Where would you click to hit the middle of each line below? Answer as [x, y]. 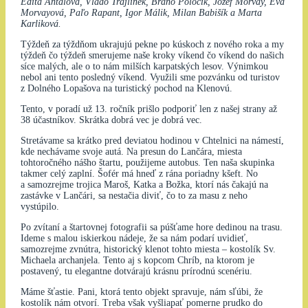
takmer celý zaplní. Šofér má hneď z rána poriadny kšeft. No [139, 174]
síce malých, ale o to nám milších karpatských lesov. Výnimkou [144, 67]
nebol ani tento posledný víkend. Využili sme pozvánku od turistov [150, 78]
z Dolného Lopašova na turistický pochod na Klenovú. [126, 89]
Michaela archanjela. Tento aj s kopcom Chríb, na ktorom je [137, 261]
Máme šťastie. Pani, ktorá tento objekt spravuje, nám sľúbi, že [141, 292]
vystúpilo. [40, 207]
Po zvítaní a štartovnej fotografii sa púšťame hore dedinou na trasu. [151, 228]
